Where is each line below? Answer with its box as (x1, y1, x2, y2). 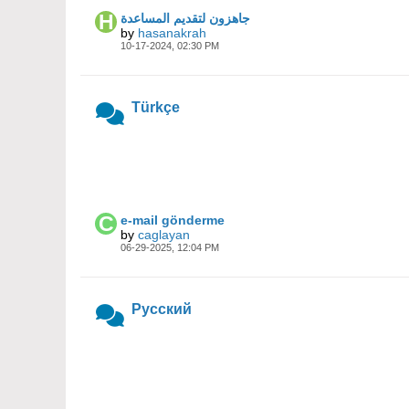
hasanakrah (138, 26, 206, 40)
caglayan (138, 227, 190, 242)
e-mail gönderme (121, 213, 225, 227)
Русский (131, 301, 192, 317)
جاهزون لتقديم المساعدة (121, 11, 250, 26)
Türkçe (131, 100, 180, 115)
